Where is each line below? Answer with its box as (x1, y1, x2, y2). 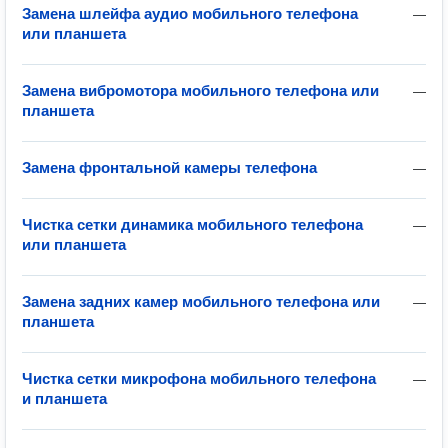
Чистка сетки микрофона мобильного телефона (22, 370, 376, 387)
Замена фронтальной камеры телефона (22, 159, 317, 176)
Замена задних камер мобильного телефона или (22, 293, 380, 310)
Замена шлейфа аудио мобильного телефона (22, 5, 358, 22)
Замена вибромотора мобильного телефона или (22, 82, 379, 99)
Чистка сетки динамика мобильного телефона (22, 216, 363, 233)
